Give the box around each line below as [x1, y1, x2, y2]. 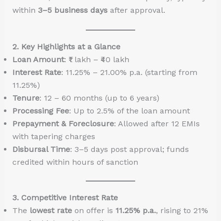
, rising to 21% [155, 205, 208, 215]
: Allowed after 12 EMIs [113, 118, 200, 128]
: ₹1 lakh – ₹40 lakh [64, 54, 129, 64]
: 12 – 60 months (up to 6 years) [39, 93, 159, 103]
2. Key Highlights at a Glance [12, 41, 120, 51]
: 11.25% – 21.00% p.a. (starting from [61, 67, 197, 77]
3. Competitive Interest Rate [12, 192, 118, 202]
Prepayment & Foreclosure [12, 118, 114, 128]
